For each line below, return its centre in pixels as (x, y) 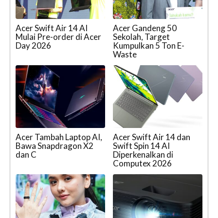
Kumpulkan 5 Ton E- (149, 46)
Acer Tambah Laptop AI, (59, 137)
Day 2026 (33, 46)
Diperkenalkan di (143, 155)
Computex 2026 (142, 163)
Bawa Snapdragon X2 (54, 146)
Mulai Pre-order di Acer (58, 37)
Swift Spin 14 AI (141, 146)
